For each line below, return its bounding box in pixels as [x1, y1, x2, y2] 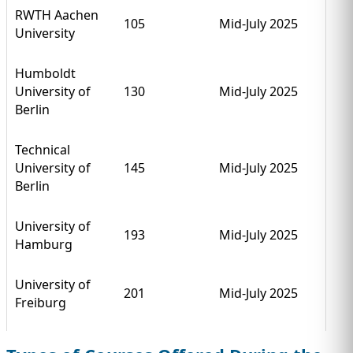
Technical [15, 140, 70, 158]
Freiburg [15, 293, 66, 311]
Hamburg [15, 235, 72, 253]
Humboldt [15, 64, 76, 82]
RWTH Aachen [15, 6, 98, 24]
